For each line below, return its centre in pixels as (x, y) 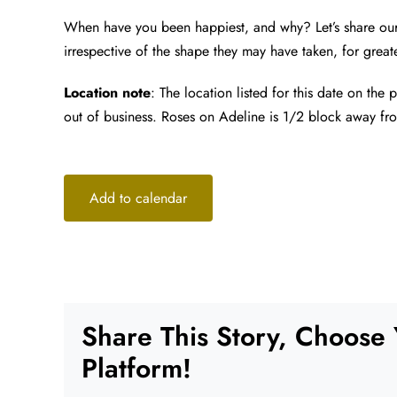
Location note (107, 93)
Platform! (136, 368)
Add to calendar (138, 198)
